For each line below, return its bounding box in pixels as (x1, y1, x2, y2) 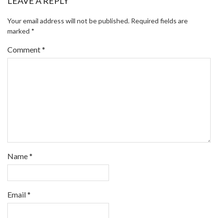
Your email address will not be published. (7, 16, 129, 25)
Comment (7, 44, 42, 54)
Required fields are (131, 16, 188, 25)
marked (7, 26, 31, 35)
